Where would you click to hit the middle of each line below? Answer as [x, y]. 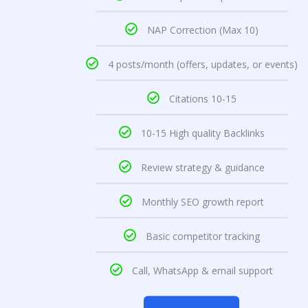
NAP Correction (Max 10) [202, 30]
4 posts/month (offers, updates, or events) [202, 64]
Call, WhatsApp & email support [203, 270]
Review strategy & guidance [202, 167]
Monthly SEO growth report [202, 201]
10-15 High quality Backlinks [202, 133]
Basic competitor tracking [202, 236]
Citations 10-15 [202, 98]
